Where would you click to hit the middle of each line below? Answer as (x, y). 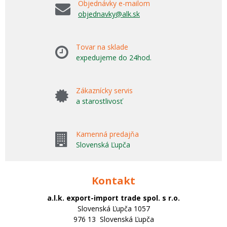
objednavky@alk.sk (109, 14)
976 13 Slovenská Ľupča (113, 219)
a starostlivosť (99, 101)
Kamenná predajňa (107, 134)
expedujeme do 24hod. (114, 58)
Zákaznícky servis (104, 90)
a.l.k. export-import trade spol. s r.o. (113, 198)
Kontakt (113, 181)
